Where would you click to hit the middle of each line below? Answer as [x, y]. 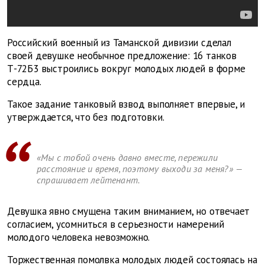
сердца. [24, 81]
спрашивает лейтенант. [88, 180]
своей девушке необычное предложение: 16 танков [122, 55]
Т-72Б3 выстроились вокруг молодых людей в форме [126, 68]
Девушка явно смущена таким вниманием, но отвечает [129, 211]
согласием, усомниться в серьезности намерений [116, 224]
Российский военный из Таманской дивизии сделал [119, 42]
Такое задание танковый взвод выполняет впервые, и [126, 104]
